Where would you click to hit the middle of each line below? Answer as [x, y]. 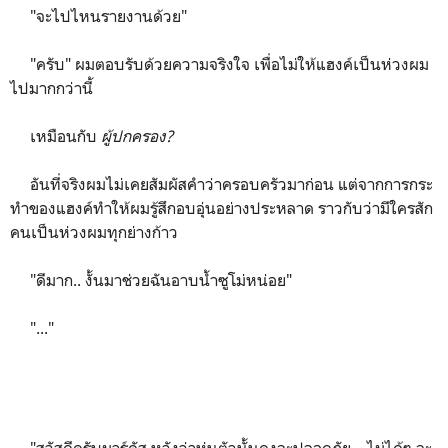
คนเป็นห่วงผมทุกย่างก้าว [94, 231]
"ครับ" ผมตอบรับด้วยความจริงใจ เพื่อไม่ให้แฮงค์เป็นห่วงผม [219, 63]
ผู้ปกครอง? [137, 135]
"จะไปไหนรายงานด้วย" [98, 15]
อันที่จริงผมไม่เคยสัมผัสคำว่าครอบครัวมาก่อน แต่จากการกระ [221, 183]
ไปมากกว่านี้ [51, 87]
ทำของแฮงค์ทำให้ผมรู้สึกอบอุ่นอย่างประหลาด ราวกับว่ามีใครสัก [221, 207]
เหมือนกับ [55, 135]
